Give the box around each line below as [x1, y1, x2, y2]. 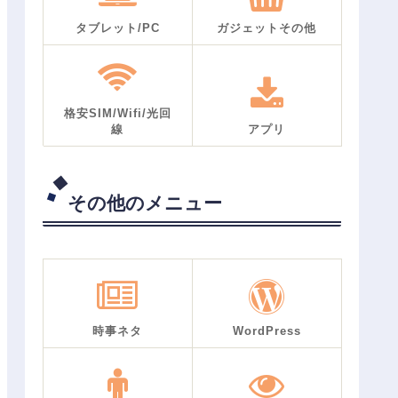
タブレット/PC [75, 21, 160, 35]
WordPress [232, 324, 301, 338]
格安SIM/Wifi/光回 [63, 107, 171, 120]
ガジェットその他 [217, 21, 316, 35]
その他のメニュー [68, 192, 222, 213]
